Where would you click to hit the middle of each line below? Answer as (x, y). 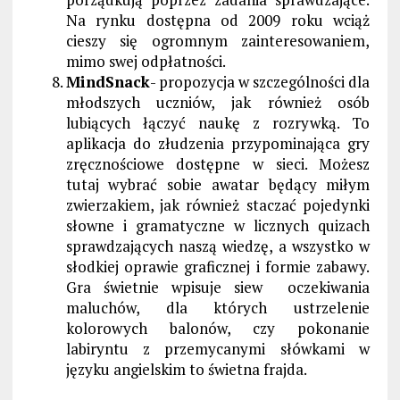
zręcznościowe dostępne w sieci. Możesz (218, 163)
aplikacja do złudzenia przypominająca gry (218, 143)
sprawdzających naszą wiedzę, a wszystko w (218, 246)
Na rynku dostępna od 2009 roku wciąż (218, 20)
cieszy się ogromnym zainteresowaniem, (218, 40)
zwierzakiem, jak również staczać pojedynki (218, 204)
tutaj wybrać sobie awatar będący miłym (218, 184)
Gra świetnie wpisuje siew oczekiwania (218, 287)
